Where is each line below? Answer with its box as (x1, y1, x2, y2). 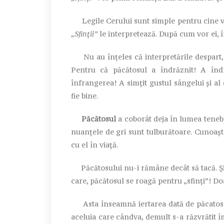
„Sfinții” (71, 28, 97, 38)
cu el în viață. (71, 139, 118, 149)
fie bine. (71, 90, 98, 100)
